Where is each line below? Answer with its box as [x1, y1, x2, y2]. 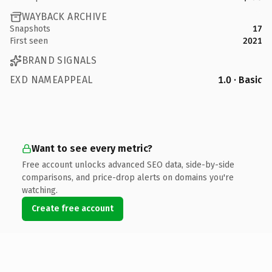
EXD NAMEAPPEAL [10, 73, 93, 86]
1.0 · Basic [218, 73, 262, 86]
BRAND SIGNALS [22, 55, 97, 66]
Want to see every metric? [32, 142, 152, 154]
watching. [22, 185, 58, 195]
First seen [10, 35, 48, 46]
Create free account [32, 203, 114, 214]
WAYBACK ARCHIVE [22, 11, 107, 22]
